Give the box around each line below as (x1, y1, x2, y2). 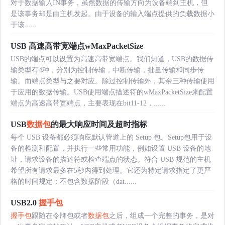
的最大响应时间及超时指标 (51, 120, 147, 129)
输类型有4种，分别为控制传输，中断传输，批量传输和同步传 (11, 66, 204, 74)
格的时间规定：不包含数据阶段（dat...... (11, 177, 137, 185)
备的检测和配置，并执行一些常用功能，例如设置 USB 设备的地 (11, 144, 211, 152)
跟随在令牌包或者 (32, 211, 88, 219)
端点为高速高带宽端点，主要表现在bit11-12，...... (11, 99, 166, 107)
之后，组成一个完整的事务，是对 (109, 211, 214, 219)
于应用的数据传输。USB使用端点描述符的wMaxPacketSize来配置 (11, 88, 213, 96)
